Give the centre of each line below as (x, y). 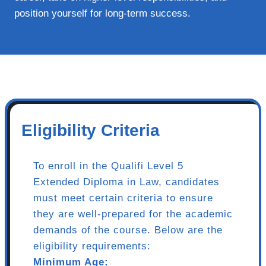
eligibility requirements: (92, 246)
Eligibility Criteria (91, 130)
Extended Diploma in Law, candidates (126, 182)
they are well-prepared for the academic (133, 214)
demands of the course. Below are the (128, 230)
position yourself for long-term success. (102, 13)
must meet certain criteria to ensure (123, 198)
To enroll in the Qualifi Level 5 (108, 166)
